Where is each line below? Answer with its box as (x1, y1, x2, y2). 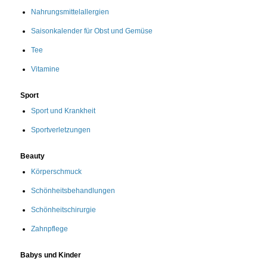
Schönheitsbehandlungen (31, 186, 115, 195)
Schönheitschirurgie (31, 205, 96, 214)
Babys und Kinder (20, 250, 81, 259)
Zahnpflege (31, 224, 68, 233)
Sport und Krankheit (31, 106, 95, 115)
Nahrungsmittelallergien (31, 7, 109, 16)
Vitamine (31, 64, 60, 73)
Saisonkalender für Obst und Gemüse (31, 26, 153, 35)
